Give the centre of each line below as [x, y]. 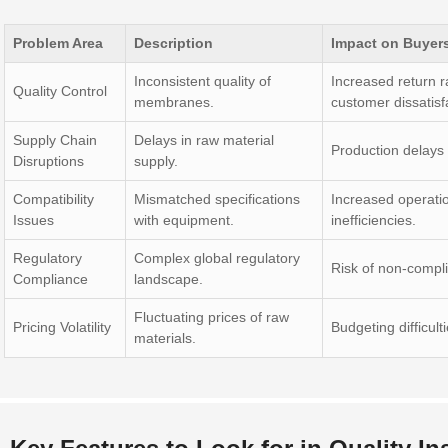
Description [173, 43]
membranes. [174, 102]
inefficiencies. [373, 220]
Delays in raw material [204, 140]
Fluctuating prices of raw [211, 317]
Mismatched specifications [217, 199]
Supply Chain [55, 140]
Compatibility [53, 199]
